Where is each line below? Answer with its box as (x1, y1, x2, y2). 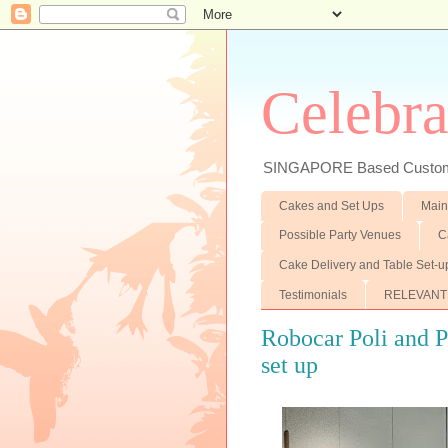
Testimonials (278, 287, 347, 302)
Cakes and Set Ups (278, 198, 384, 213)
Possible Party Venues (278, 228, 401, 243)
